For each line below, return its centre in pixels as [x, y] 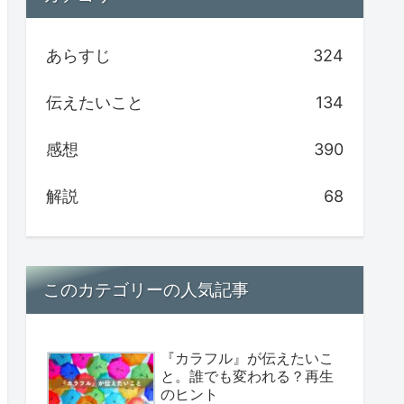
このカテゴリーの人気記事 [147, 290]
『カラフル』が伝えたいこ [247, 358]
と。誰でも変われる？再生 [247, 376]
